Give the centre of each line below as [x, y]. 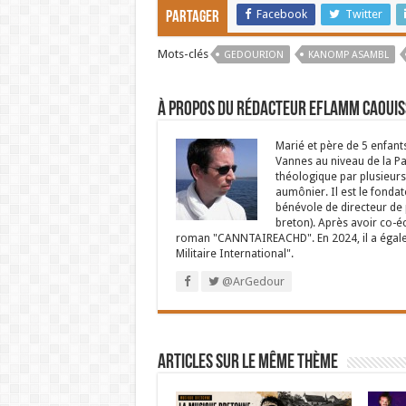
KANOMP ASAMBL [348, 55]
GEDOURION [253, 55]
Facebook [281, 14]
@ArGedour [251, 281]
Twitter [363, 14]
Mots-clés [183, 54]
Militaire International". [234, 254]
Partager [192, 18]
